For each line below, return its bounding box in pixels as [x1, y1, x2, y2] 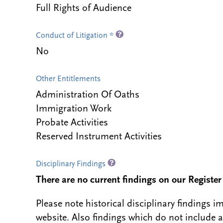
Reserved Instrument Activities [36, 132, 162, 142]
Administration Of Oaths [36, 90, 139, 100]
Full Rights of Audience [36, 3, 131, 13]
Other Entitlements [36, 75, 101, 83]
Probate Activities [36, 118, 108, 128]
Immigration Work [36, 104, 111, 114]
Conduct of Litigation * [36, 32, 115, 40]
